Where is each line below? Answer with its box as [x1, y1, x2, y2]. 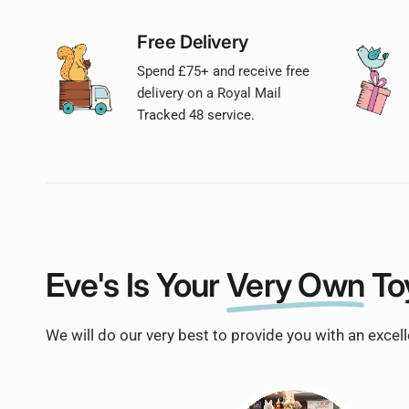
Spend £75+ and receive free [137, 63, 310, 79]
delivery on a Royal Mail [137, 85, 282, 101]
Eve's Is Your [46, 265, 227, 305]
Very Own [226, 265, 365, 305]
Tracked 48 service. [137, 107, 256, 123]
